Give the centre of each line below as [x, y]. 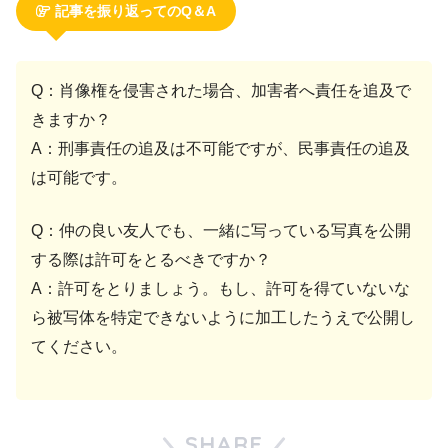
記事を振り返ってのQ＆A [135, 10]
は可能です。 [79, 177]
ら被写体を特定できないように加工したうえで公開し [223, 317]
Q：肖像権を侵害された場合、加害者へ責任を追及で [221, 90]
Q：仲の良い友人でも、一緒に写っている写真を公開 [221, 230]
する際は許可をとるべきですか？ [151, 259]
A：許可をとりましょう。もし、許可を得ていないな [220, 288]
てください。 [79, 346]
